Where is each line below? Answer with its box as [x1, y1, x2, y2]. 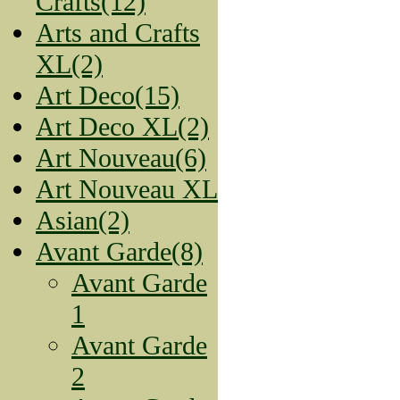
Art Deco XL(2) [36, 111, 209, 142]
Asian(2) [36, 204, 129, 236]
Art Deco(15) [36, 79, 179, 111]
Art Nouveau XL [36, 173, 218, 204]
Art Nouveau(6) [36, 142, 206, 173]
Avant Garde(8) [36, 236, 203, 267]
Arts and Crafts [36, 17, 200, 48]
